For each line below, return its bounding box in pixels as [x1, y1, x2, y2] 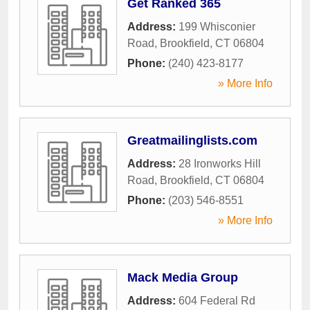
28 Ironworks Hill [179, 158, 261, 170]
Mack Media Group [127, 271, 238, 284]
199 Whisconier [179, 21, 255, 33]
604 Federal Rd [179, 295, 255, 307]
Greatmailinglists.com [127, 134, 257, 147]
